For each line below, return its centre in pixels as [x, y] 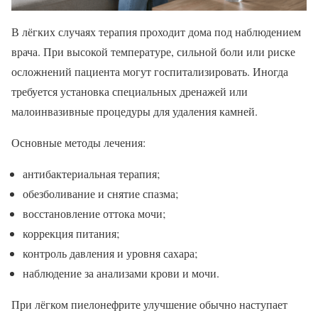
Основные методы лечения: [78, 142]
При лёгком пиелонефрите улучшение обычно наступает [149, 304]
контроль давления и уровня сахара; [110, 253]
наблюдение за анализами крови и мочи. [121, 273]
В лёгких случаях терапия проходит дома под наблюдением [156, 31]
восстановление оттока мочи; [94, 213]
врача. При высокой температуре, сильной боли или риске [153, 51]
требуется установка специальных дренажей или [130, 91]
